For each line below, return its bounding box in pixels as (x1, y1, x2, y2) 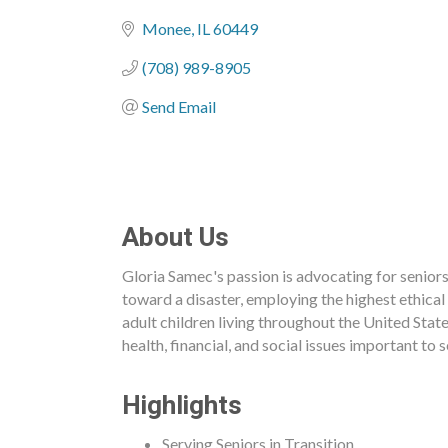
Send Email (142, 97, 216, 116)
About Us (122, 218, 229, 257)
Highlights (122, 386, 242, 425)
